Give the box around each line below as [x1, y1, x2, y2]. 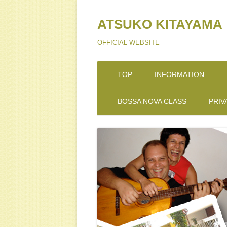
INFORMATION [154, 70, 204, 79]
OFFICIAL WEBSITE [97, 39, 160, 46]
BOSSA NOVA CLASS [117, 97, 186, 105]
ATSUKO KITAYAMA [97, 17, 222, 32]
